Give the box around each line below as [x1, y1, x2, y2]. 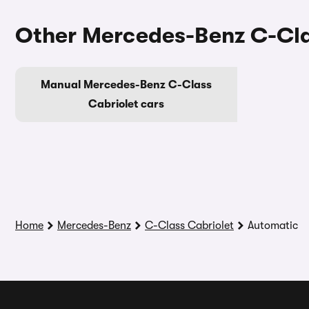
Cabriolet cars [88, 98, 164, 110]
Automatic [248, 219, 298, 232]
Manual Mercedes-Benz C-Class [41, 79, 212, 91]
